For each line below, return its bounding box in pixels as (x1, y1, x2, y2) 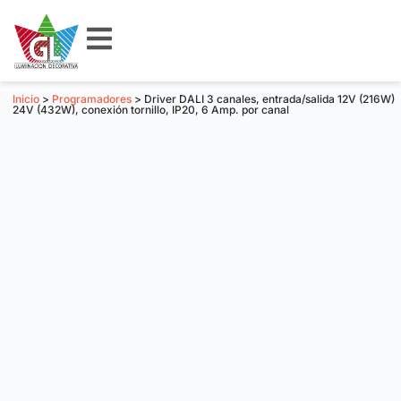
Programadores (52, 92, 132, 107)
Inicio (13, 92, 39, 107)
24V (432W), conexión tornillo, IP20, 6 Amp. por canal (13, 103, 289, 117)
